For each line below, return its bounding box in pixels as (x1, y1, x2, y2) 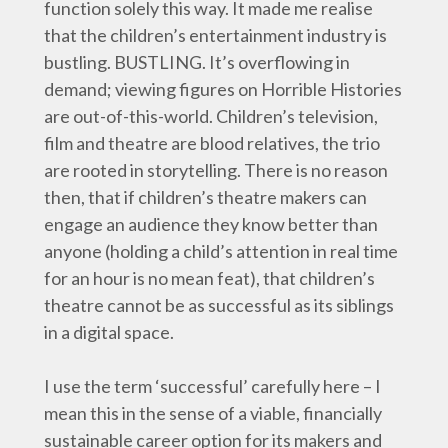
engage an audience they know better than (44, 213, 378, 235)
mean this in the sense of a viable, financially (44, 402, 382, 424)
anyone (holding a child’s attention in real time (44, 240, 398, 262)
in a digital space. (44, 321, 174, 343)
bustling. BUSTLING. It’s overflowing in (44, 51, 350, 73)
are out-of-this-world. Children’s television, (44, 105, 378, 127)
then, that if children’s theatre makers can (44, 186, 367, 208)
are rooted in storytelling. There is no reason (44, 159, 388, 181)
